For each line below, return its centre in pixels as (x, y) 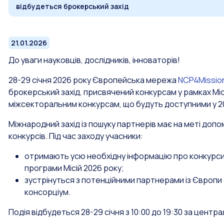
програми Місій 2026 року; (74, 168)
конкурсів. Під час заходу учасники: (76, 136)
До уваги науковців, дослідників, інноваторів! (94, 60)
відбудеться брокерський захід (72, 6)
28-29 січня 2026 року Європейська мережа (93, 80)
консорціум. (47, 192)
